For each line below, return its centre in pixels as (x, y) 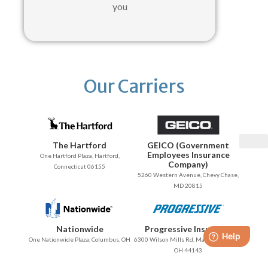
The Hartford (80, 145)
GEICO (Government (188, 145)
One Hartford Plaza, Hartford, (80, 156)
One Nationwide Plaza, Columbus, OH (80, 240)
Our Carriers (134, 86)
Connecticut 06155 (80, 167)
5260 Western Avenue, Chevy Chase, (188, 175)
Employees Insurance (188, 155)
